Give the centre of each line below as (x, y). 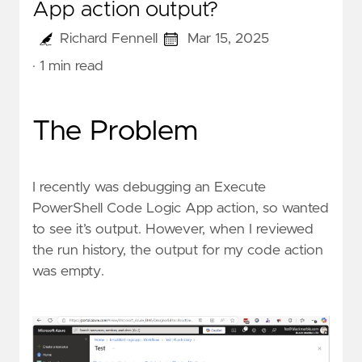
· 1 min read (68, 67)
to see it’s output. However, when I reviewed (173, 230)
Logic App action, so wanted (236, 209)
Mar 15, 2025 (229, 39)
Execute (240, 188)
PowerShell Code (87, 209)
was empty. (68, 272)
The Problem (115, 132)
